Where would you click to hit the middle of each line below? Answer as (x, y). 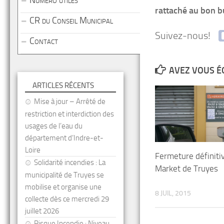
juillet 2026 (42, 211)
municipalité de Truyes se (64, 175)
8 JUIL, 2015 (173, 193)
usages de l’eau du (54, 126)
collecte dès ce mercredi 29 (67, 199)
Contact (44, 41)
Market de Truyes (186, 169)
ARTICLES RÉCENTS (63, 85)
